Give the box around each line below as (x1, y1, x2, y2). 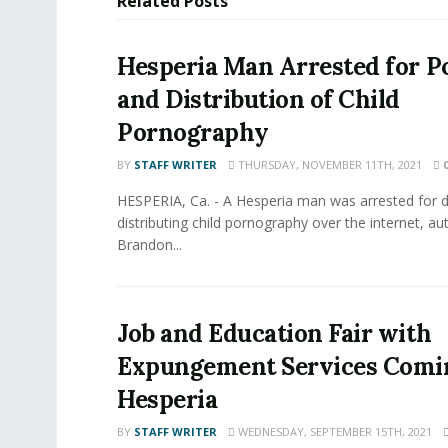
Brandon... (117, 234, 182, 254)
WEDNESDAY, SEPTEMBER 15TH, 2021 (235, 423, 432, 439)
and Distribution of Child (117, 83, 401, 115)
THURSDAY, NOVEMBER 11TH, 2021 (235, 156, 422, 172)
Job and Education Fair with (117, 317, 432, 349)
